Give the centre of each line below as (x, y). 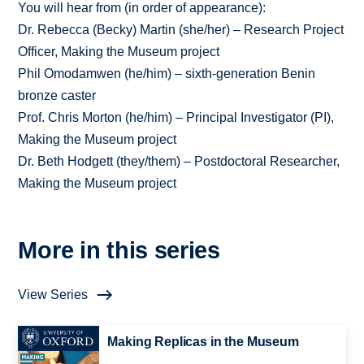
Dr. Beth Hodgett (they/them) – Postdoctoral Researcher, (179, 162)
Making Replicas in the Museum (203, 342)
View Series (53, 295)
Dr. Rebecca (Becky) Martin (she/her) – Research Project (181, 30)
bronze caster (57, 96)
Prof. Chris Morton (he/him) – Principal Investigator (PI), (176, 118)
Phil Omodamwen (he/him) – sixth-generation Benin (167, 74)
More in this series (119, 251)
